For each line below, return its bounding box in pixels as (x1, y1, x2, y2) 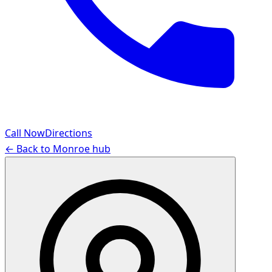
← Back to (5, 142, 53, 156)
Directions (45, 126, 92, 140)
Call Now (5, 126, 45, 140)
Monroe (53, 142, 90, 156)
